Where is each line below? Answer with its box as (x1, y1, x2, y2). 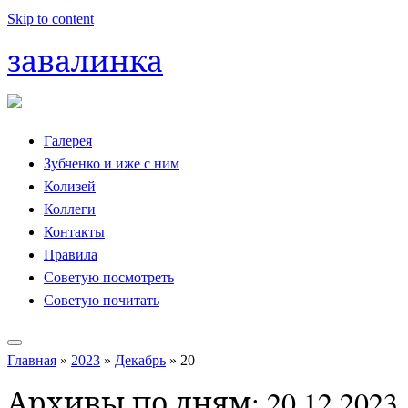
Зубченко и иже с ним (44, 155, 179, 171)
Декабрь (115, 352, 166, 368)
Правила (44, 246, 97, 262)
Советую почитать (44, 291, 159, 308)
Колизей (44, 178, 96, 194)
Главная (7, 352, 56, 368)
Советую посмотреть (44, 269, 174, 285)
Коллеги (44, 200, 96, 217)
